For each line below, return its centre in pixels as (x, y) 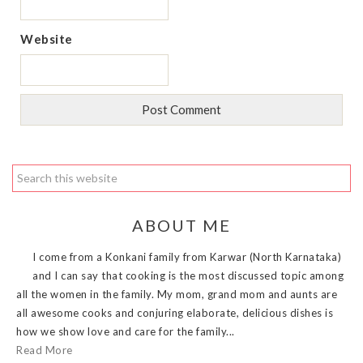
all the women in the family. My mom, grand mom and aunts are (177, 294)
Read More (45, 350)
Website (47, 38)
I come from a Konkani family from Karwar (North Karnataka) (187, 256)
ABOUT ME (181, 225)
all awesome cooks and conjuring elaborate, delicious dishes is (175, 312)
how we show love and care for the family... (126, 331)
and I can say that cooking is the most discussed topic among (188, 275)
